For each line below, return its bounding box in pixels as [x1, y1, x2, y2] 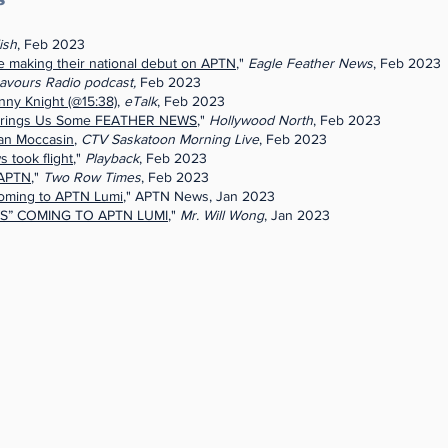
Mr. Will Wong [180, 207, 264, 223]
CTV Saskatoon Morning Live [81, 131, 259, 147]
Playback [85, 150, 139, 166]
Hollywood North [209, 112, 313, 128]
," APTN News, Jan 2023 [123, 188, 275, 204]
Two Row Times [43, 169, 141, 185]
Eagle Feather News [248, 55, 373, 71]
